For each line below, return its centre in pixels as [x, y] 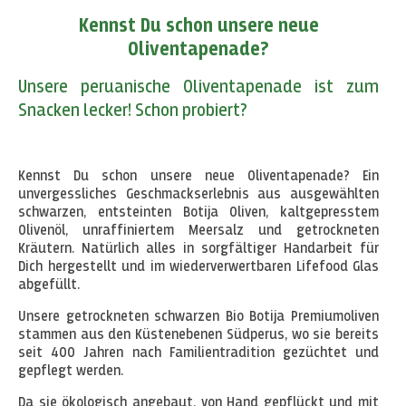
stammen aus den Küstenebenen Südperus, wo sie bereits [198, 336]
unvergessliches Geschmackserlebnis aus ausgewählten [198, 195]
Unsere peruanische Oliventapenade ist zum [198, 87]
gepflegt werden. [71, 372]
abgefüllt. [49, 286]
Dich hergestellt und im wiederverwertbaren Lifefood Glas [198, 268]
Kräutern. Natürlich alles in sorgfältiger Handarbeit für [198, 250]
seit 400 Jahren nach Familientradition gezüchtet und [198, 354]
